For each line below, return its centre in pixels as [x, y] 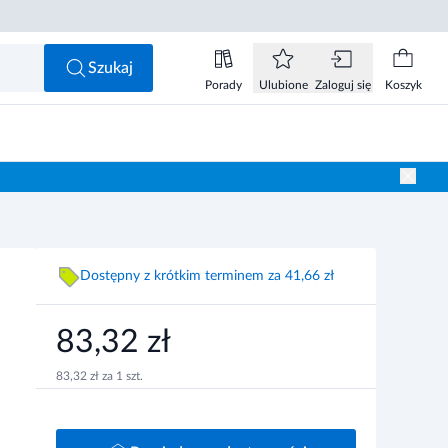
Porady [223, 85]
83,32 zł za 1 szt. [99, 376]
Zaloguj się [343, 85]
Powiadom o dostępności [328, 40]
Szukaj [110, 68]
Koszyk [403, 85]
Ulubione [283, 85]
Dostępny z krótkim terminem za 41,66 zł [207, 275]
